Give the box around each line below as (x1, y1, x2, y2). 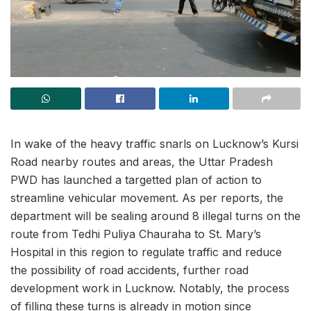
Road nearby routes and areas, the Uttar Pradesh (10, 155, 273, 169)
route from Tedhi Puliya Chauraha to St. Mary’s (10, 227, 261, 241)
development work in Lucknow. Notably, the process (10, 281, 289, 295)
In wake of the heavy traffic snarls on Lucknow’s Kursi (10, 137, 299, 151)
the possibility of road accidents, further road (10, 263, 249, 277)
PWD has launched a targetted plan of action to (10, 173, 262, 187)
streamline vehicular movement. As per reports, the (10, 191, 283, 205)
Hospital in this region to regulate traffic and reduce (10, 245, 282, 259)
